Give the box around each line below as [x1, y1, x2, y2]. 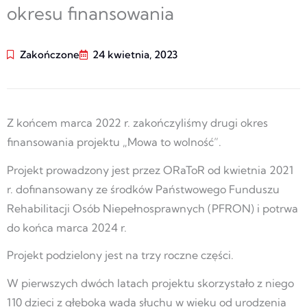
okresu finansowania [7, 1, 174, 25]
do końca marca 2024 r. [7, 220, 127, 234]
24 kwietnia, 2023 [93, 47, 177, 61]
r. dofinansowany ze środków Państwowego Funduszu [7, 182, 280, 196]
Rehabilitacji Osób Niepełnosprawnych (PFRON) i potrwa [7, 201, 298, 215]
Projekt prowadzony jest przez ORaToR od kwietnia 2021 [7, 162, 293, 177]
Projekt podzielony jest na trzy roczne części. [7, 248, 234, 262]
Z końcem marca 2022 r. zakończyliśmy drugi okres [7, 115, 268, 130]
